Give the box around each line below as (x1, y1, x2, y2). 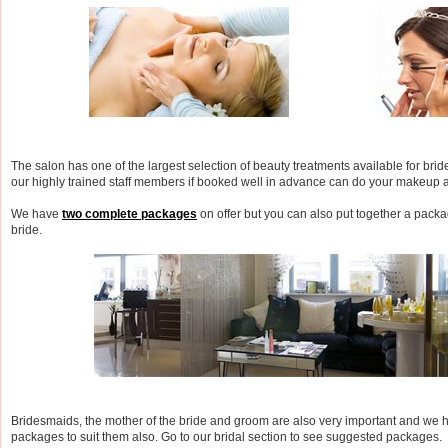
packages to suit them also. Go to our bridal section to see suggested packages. (11, 429, 442, 444)
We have (11, 206, 62, 221)
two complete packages (62, 206, 197, 221)
